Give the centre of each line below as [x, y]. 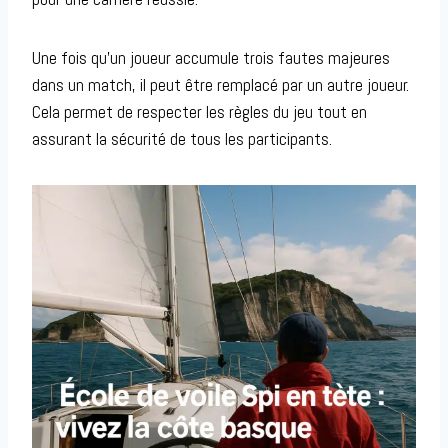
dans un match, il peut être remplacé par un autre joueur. [220, 85]
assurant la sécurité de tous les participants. [182, 139]
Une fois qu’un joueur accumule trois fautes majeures [211, 58]
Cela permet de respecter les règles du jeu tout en [199, 112]
